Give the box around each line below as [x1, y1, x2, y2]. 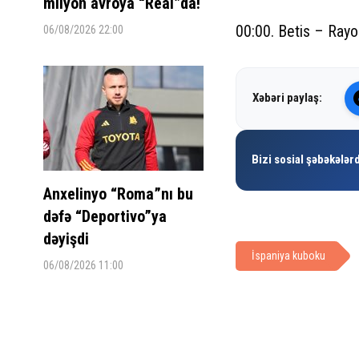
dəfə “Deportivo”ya [42, 206, 167, 226]
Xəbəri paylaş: [252, 91, 322, 106]
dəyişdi [42, 228, 89, 248]
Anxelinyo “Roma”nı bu [42, 184, 193, 204]
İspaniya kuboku [251, 248, 325, 262]
